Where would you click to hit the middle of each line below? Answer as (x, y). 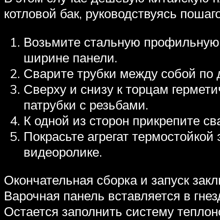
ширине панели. (70, 57)
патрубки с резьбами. (86, 104)
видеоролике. (63, 151)
